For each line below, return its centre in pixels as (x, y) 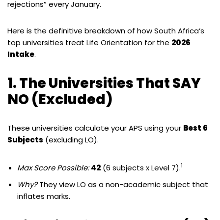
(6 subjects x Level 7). (141, 167)
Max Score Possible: (53, 167)
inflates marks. (44, 196)
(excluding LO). (71, 139)
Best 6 (195, 128)
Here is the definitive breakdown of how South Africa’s (106, 30)
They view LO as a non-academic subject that (123, 184)
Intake (21, 54)
